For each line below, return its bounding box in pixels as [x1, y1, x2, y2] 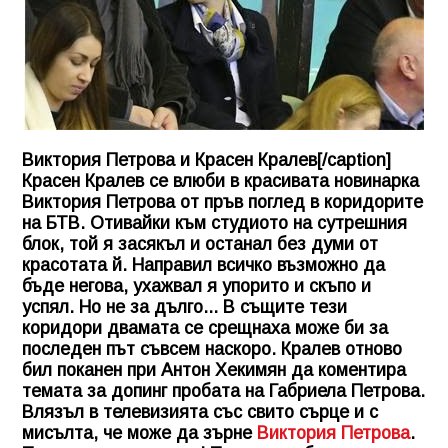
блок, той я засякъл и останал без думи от [22, 233, 378, 254]
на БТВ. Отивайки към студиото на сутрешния [22, 212, 407, 233]
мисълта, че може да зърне [22, 422, 257, 443]
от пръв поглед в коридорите [175, 191, 423, 212]
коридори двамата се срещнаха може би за [22, 317, 388, 338]
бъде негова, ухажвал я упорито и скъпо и [22, 275, 371, 296]
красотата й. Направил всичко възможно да [22, 254, 385, 275]
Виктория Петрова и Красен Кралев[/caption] [22, 149, 391, 170]
